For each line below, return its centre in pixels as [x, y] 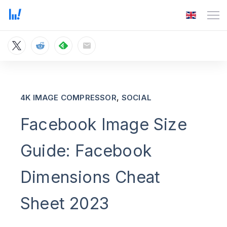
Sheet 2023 [65, 203]
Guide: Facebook [86, 151]
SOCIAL [137, 98]
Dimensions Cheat [90, 177]
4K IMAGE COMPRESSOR [68, 98]
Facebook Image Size [104, 124]
